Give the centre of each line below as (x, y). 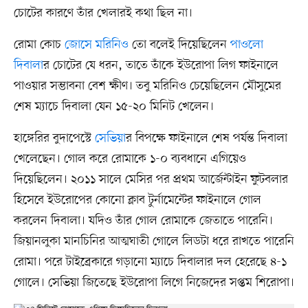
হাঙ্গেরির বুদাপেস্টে (54, 138)
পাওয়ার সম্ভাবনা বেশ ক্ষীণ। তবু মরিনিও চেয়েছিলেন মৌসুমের (147, 86)
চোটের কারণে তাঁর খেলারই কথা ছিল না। (103, 13)
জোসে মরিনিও (96, 44)
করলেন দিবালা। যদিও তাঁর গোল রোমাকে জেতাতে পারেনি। (143, 220)
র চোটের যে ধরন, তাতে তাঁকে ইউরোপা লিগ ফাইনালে (161, 65)
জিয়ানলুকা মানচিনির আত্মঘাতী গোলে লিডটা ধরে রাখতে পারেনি (154, 241)
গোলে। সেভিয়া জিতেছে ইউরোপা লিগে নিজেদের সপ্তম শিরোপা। (154, 282)
